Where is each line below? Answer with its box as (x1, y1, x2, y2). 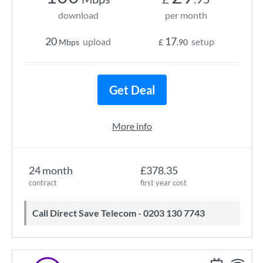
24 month (29, 164, 73, 177)
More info (112, 120, 152, 131)
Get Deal (109, 83, 155, 97)
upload (83, 36, 111, 47)
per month (165, 9, 207, 21)
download (58, 9, 99, 21)
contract (29, 178, 57, 187)
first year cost (140, 178, 187, 187)
